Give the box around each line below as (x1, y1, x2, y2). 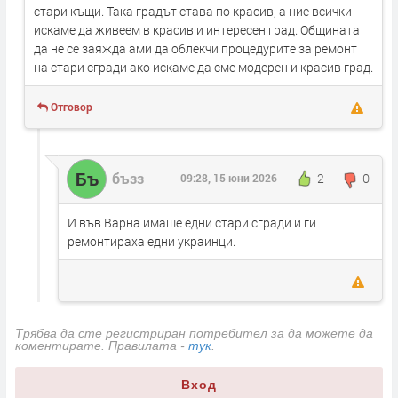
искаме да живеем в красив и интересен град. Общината (34, 20, 360, 38)
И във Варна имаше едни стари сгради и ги (68, 213, 316, 231)
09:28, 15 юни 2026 (179, 171, 277, 186)
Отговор (51, 99, 92, 114)
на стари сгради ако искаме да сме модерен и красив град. (34, 58, 373, 76)
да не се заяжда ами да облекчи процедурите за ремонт (34, 39, 357, 57)
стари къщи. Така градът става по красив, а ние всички (34, 2, 352, 20)
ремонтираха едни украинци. (68, 232, 235, 250)
